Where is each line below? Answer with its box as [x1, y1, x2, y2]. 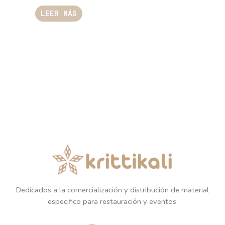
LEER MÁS [41, 9, 77, 19]
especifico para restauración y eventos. [47, 196, 178, 207]
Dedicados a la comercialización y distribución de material [16, 185, 209, 195]
